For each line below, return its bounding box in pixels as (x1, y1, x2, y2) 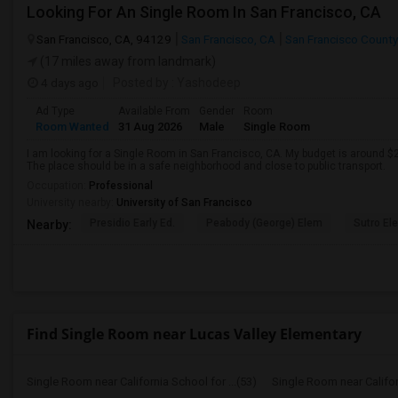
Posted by (113, 76, 169, 90)
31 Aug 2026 (118, 120, 182, 133)
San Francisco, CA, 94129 (36, 32, 171, 46)
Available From (118, 105, 190, 117)
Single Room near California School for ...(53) (27, 375, 257, 388)
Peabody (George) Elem (206, 217, 322, 229)
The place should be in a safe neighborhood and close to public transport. (27, 160, 386, 172)
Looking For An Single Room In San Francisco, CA (27, 3, 381, 21)
